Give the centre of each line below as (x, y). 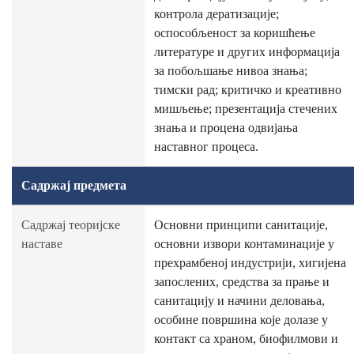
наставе (42, 244)
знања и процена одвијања (226, 128)
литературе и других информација (247, 52)
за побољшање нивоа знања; (231, 71)
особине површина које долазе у (241, 320)
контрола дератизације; (217, 14)
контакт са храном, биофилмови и (246, 339)
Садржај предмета (74, 185)
